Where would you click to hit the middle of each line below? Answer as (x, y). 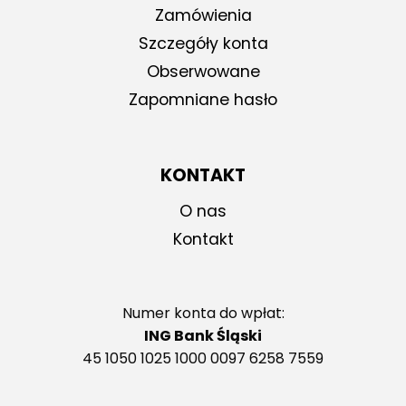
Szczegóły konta (203, 43)
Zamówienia (203, 15)
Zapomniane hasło (203, 99)
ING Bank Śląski (203, 336)
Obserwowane (203, 71)
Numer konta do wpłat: (203, 314)
